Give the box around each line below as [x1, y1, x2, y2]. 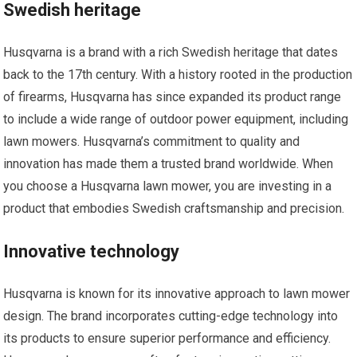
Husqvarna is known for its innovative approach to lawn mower [3, 285, 351, 301]
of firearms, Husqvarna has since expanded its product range [3, 88, 342, 104]
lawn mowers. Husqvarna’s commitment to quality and [3, 133, 300, 149]
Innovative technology [3, 241, 180, 261]
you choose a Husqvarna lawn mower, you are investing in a [3, 178, 332, 194]
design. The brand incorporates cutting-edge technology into [3, 308, 339, 324]
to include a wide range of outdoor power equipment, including [3, 111, 349, 127]
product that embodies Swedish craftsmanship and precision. [3, 200, 345, 216]
